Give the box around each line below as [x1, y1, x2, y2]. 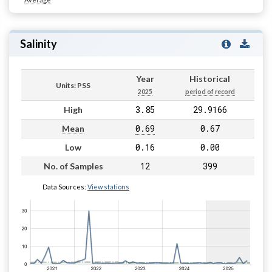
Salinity [19, 37, 57, 51]
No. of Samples [43, 160, 103, 171]
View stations [87, 182, 129, 191]
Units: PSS [56, 80, 90, 90]
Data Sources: [42, 182, 87, 191]
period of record [185, 87, 235, 95]
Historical [189, 73, 230, 84]
